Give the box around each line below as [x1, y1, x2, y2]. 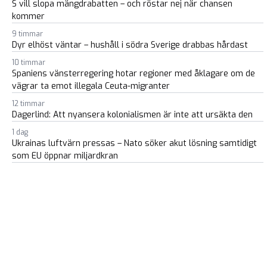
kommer [12, 11, 45, 23]
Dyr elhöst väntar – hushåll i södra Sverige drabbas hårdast [12, 39, 248, 51]
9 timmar [12, 29, 43, 39]
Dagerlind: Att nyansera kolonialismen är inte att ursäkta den [12, 109, 253, 121]
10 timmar [12, 58, 45, 68]
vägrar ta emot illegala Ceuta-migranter [12, 80, 170, 92]
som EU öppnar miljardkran [12, 150, 118, 162]
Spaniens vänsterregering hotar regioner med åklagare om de [12, 68, 255, 80]
